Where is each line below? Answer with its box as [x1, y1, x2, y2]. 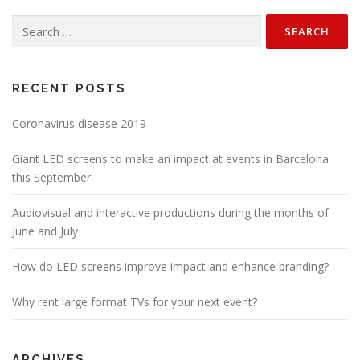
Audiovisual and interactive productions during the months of [12, 204, 329, 220]
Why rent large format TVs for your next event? [12, 293, 257, 309]
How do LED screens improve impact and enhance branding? [12, 258, 329, 274]
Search [11, 15, 43, 29]
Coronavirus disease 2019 [12, 115, 146, 131]
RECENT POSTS [12, 80, 126, 96]
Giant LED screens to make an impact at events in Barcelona [12, 150, 329, 166]
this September [12, 169, 91, 185]
